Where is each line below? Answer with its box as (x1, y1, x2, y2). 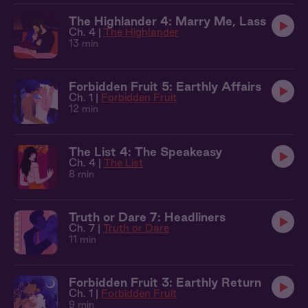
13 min (69, 38, 98, 49)
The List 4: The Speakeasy (69, 145, 222, 158)
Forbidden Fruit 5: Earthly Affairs (69, 80, 261, 93)
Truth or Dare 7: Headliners (69, 210, 225, 223)
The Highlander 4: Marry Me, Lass (69, 14, 266, 27)
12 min (69, 103, 98, 114)
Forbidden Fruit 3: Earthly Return (69, 276, 261, 289)
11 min (69, 234, 96, 245)
